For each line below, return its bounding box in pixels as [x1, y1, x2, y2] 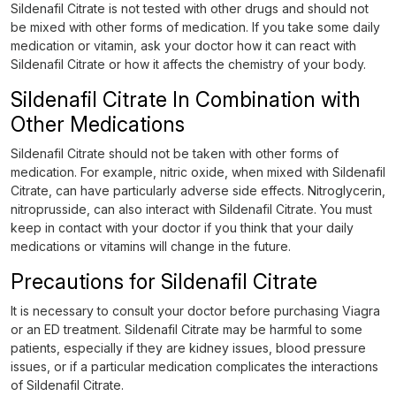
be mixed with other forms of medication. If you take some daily [11, 19, 380, 34]
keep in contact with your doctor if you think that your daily [11, 220, 354, 235]
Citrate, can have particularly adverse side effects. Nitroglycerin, [11, 183, 385, 198]
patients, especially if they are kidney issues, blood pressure [11, 340, 366, 355]
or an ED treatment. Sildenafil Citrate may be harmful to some [11, 322, 362, 337]
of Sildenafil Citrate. [11, 377, 124, 392]
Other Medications [11, 111, 185, 137]
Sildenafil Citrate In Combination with [11, 87, 361, 112]
